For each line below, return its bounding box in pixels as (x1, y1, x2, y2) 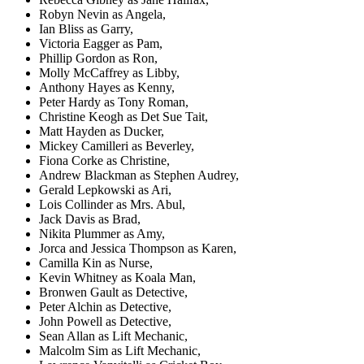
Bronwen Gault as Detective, (39, 284, 188, 299)
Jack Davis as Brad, (39, 211, 141, 226)
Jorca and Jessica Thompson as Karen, (39, 240, 236, 255)
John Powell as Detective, (39, 314, 171, 328)
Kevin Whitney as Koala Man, (39, 270, 196, 284)
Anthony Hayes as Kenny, (39, 80, 175, 94)
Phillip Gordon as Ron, (39, 50, 158, 65)
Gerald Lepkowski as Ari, (39, 182, 171, 197)
